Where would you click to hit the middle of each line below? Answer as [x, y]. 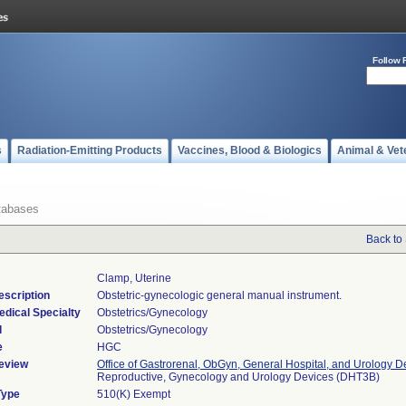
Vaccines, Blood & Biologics [250, 150]
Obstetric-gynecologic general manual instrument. [219, 295]
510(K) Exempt [134, 394]
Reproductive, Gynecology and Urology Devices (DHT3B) [238, 377]
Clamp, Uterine [134, 278]
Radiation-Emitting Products [90, 150]
